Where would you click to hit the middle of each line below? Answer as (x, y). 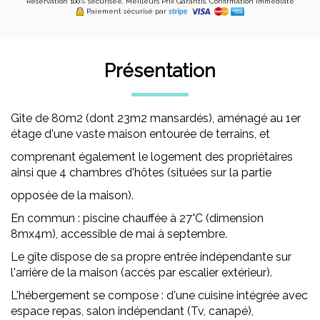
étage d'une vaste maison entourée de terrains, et (140, 134)
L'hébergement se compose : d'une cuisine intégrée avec (159, 295)
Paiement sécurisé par (126, 11)
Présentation (160, 71)
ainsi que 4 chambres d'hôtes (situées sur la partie (141, 172)
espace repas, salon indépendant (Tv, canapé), (132, 311)
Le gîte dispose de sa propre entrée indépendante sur (151, 257)
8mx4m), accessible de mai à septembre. (119, 234)
